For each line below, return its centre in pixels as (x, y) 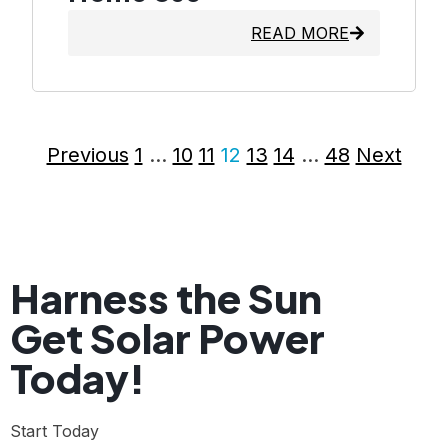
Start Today (54, 431)
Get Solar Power (167, 338)
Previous (87, 155)
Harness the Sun (166, 298)
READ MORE (300, 33)
